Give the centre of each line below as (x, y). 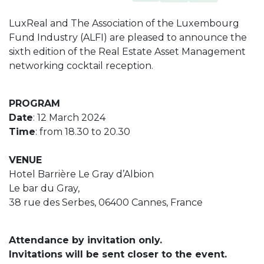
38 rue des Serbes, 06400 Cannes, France (106, 202)
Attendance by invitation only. (87, 240)
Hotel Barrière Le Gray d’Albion (81, 174)
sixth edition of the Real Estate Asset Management (127, 51)
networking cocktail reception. (81, 65)
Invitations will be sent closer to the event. (118, 254)
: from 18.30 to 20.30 (83, 131)
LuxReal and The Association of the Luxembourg (124, 23)
